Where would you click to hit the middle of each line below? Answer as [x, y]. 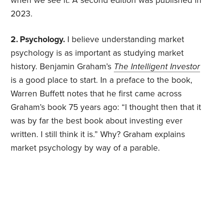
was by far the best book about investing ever [97, 121]
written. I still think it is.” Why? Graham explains [98, 135]
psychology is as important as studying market [97, 53]
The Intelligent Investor [157, 67]
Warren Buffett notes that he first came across [96, 94]
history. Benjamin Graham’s [62, 67]
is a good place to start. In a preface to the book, [102, 80]
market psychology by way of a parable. [85, 148]
